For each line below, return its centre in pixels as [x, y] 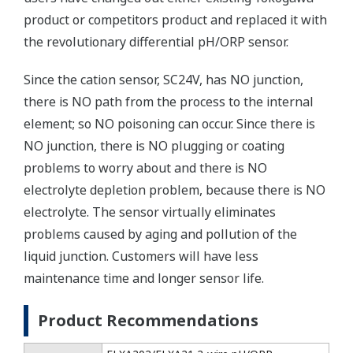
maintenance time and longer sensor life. [144, 278]
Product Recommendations [148, 320]
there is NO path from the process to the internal [169, 101]
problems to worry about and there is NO [145, 167]
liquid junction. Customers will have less [141, 256]
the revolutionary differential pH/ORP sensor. [156, 41]
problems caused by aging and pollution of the [160, 234]
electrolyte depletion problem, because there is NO [175, 190]
